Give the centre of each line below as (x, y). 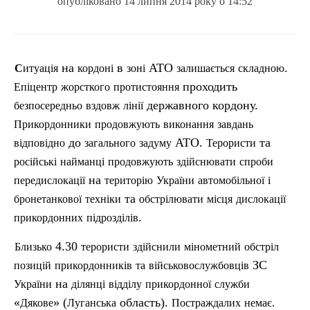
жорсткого (85, 87)
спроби (256, 162)
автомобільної (231, 180)
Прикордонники (53, 124)
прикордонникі (91, 265)
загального (110, 143)
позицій (33, 265)
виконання (189, 124)
